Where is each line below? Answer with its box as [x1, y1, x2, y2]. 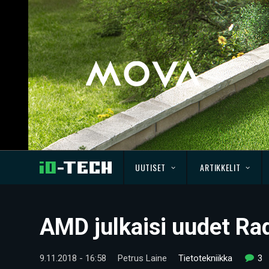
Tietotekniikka [178, 253, 232, 264]
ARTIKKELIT [200, 161, 241, 174]
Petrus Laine [118, 253, 167, 264]
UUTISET [135, 161, 166, 174]
